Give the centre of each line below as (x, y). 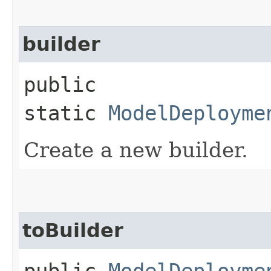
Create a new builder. (136, 150)
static (66, 113)
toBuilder (73, 230)
